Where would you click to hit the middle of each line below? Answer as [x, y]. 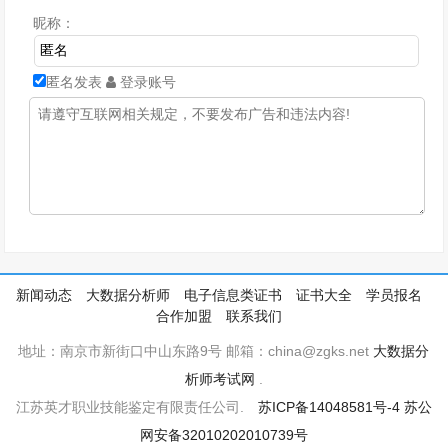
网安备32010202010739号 [223, 435]
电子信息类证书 [232, 295]
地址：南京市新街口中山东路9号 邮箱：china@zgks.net [196, 351]
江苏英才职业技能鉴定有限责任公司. [136, 407]
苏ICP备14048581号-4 [328, 407]
